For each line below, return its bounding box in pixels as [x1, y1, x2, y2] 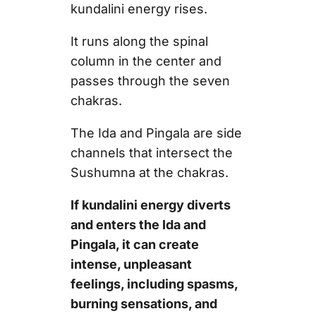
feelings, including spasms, [70, 276, 238, 292]
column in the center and [70, 54, 221, 69]
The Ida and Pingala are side [70, 126, 242, 141]
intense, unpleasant [70, 257, 192, 272]
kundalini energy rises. [70, 1, 211, 17]
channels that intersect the [70, 145, 233, 161]
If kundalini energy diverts [70, 197, 231, 213]
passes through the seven [70, 73, 230, 89]
